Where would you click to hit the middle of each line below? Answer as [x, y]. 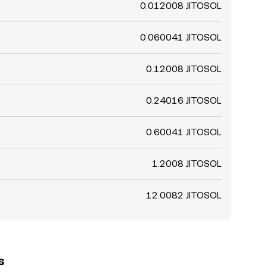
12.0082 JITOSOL [184, 195]
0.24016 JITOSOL [184, 100]
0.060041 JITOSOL [181, 37]
